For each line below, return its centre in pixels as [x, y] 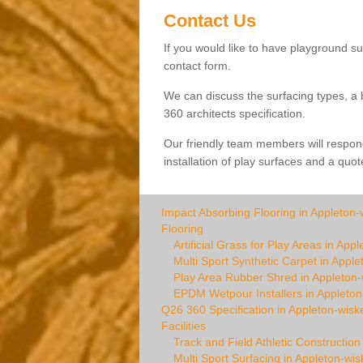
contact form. [197, 66]
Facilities [183, 326]
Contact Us [209, 21]
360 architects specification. [234, 113]
